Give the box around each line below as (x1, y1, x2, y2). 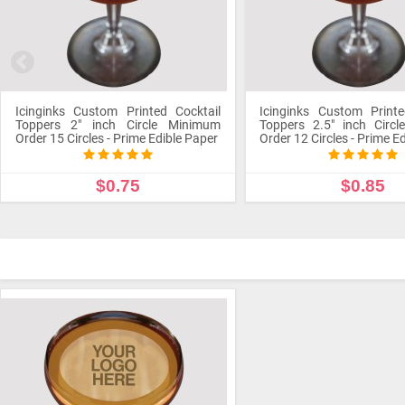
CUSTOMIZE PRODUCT (53, 215, 183, 230)
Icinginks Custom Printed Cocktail (14, 104, 221, 118)
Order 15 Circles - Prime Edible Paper (14, 131, 218, 146)
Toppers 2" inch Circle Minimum (14, 118, 221, 132)
